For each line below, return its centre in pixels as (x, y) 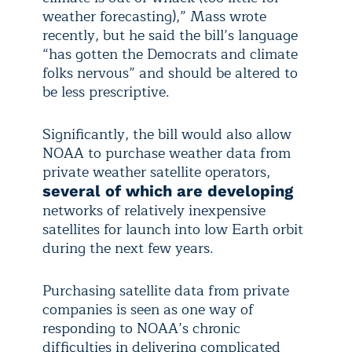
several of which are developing (168, 191)
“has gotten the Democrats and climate (170, 55)
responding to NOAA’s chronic (141, 329)
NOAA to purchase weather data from (167, 154)
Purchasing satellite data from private (166, 291)
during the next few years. (128, 249)
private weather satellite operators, (156, 172)
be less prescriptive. (106, 92)
